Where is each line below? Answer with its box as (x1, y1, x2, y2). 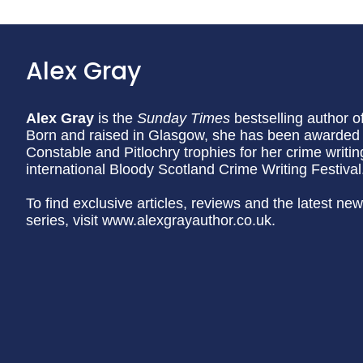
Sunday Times (137, 110, 230, 126)
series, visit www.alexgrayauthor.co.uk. (26, 212, 275, 228)
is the (94, 110, 137, 126)
